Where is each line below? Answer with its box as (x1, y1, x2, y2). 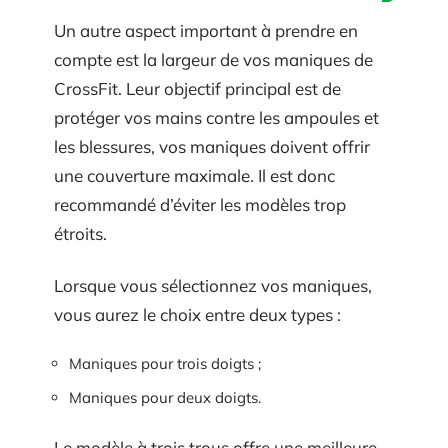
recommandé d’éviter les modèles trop (54, 194, 346, 215)
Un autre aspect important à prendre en (54, 20, 358, 41)
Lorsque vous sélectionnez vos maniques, (54, 274, 372, 296)
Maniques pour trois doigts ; (69, 354, 261, 373)
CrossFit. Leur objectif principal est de (54, 78, 341, 99)
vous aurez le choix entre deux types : (54, 303, 345, 325)
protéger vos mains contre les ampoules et (54, 107, 379, 128)
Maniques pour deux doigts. (69, 387, 261, 407)
